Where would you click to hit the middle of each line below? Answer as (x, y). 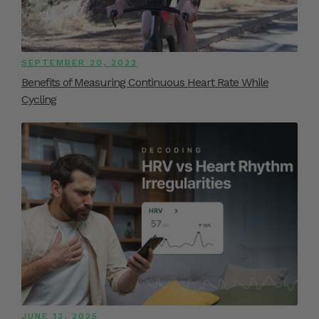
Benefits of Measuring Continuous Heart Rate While (145, 83)
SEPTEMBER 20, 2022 (79, 63)
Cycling (39, 100)
